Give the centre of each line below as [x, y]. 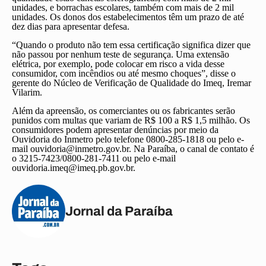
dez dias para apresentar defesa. [71, 26]
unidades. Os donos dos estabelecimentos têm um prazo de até [128, 17]
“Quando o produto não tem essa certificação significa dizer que [131, 45]
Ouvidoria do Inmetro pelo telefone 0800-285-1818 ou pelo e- [128, 139]
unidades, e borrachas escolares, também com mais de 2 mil [123, 7]
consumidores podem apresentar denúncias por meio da [115, 130]
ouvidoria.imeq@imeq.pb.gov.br [72, 168]
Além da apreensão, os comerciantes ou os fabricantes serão [123, 111]
